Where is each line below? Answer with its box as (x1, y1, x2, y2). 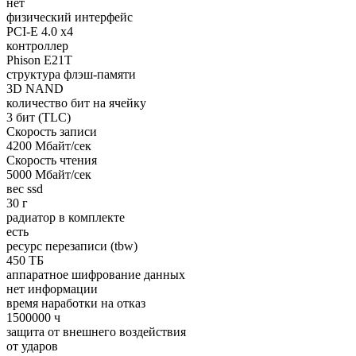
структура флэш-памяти (6, 68, 136, 82)
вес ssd (6, 182, 43, 196)
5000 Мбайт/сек (6, 168, 91, 182)
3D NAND (6, 82, 64, 96)
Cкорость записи (6, 125, 97, 139)
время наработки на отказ (6, 296, 145, 311)
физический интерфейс (6, 10, 133, 25)
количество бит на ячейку (6, 96, 146, 110)
